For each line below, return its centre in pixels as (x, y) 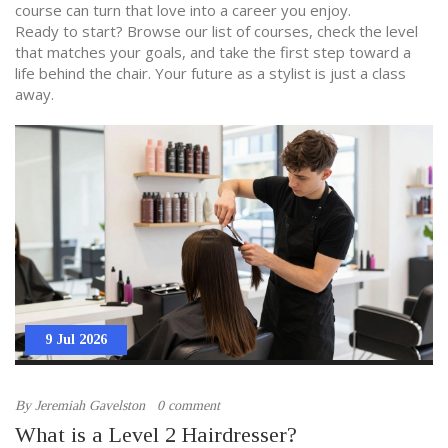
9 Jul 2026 (76, 340)
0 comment (188, 406)
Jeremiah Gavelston (90, 406)
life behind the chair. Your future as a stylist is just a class (210, 73)
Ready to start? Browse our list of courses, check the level (216, 31)
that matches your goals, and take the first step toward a (213, 52)
